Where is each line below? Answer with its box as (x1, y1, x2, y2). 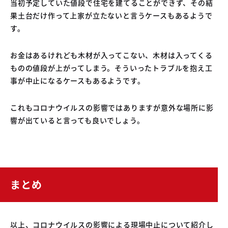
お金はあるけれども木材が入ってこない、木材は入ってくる (10, 49, 213, 60)
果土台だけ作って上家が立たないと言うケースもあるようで (10, 10, 213, 20)
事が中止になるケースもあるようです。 (10, 75, 145, 85)
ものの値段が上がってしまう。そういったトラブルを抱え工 (10, 62, 213, 73)
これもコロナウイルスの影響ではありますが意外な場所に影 (10, 102, 214, 112)
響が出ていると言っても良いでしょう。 (10, 115, 145, 125)
